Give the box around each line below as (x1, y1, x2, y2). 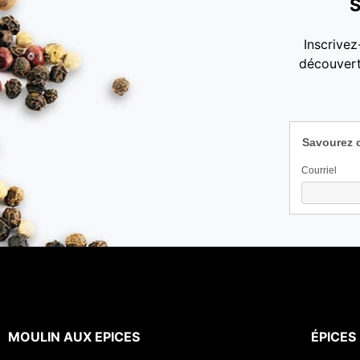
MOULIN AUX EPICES (8, 329, 140, 346)
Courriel (301, 165, 337, 177)
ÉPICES (311, 329, 357, 346)
